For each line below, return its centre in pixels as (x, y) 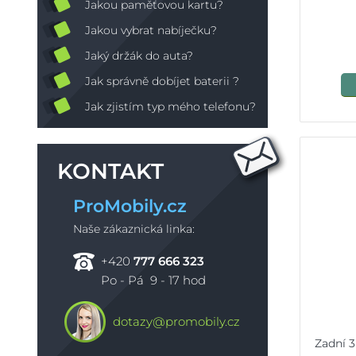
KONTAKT (110, 171)
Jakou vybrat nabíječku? (151, 30)
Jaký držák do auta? (139, 56)
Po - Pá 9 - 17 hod (153, 280)
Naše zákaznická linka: (134, 229)
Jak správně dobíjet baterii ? (162, 81)
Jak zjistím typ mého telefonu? (170, 106)
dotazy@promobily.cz (176, 321)
